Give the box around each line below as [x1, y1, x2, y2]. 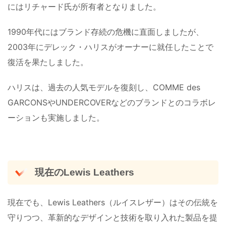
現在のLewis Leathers [34, 167, 134, 178]
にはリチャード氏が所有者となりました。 [8, 2, 161, 12]
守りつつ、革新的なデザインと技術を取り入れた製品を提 [8, 212, 217, 222]
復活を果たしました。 [8, 57, 88, 68]
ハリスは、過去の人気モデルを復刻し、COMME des [8, 82, 200, 93]
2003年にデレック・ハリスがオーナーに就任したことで [8, 42, 213, 52]
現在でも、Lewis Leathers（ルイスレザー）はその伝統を [8, 197, 218, 207]
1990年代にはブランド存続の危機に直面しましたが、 [8, 27, 204, 37]
